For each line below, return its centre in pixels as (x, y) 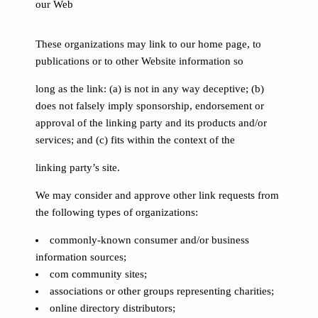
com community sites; (98, 274)
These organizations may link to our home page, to (148, 44)
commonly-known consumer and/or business (149, 240)
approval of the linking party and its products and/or (151, 123)
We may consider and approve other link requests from (157, 195)
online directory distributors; (113, 308)
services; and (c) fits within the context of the (135, 140)
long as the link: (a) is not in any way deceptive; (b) (150, 89)
